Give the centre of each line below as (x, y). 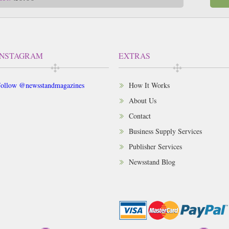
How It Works (149, 85)
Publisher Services (155, 146)
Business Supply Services (165, 131)
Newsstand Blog (152, 162)
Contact (140, 116)
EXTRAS (134, 55)
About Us (142, 100)
